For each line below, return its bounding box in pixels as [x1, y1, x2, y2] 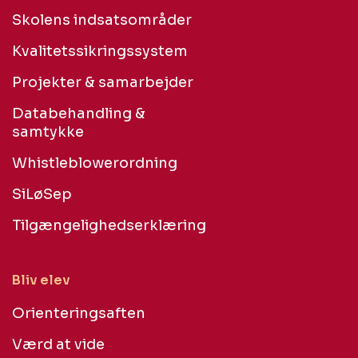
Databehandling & [12, 104, 145, 122]
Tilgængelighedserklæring [12, 216, 206, 234]
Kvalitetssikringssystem [12, 42, 188, 60]
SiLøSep [12, 185, 72, 203]
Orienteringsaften [12, 304, 145, 322]
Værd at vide [12, 335, 105, 353]
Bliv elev [12, 271, 70, 288]
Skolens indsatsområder [12, 10, 192, 29]
